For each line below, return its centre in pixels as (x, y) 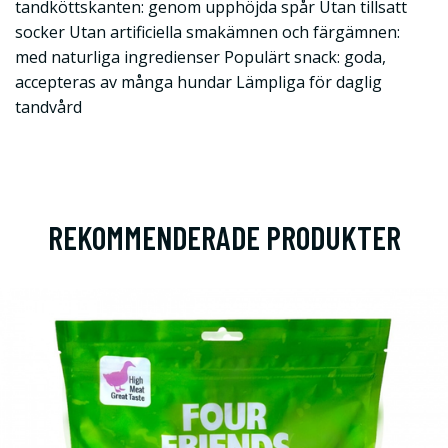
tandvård (48, 107)
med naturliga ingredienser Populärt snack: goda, (200, 57)
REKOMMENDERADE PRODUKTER (224, 237)
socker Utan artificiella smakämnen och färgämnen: (207, 32)
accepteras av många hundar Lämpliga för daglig (198, 82)
